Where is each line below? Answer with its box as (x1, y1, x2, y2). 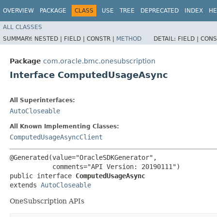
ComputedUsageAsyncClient (10, 133, 103, 141)
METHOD (116, 35, 141, 42)
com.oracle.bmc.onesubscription (43, 57, 155, 65)
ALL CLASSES (3, 23, 42, 31)
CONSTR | (87, 35, 116, 42)
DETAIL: (154, 35, 178, 42)
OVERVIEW (3, 7, 34, 14)
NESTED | (34, 35, 64, 42)
